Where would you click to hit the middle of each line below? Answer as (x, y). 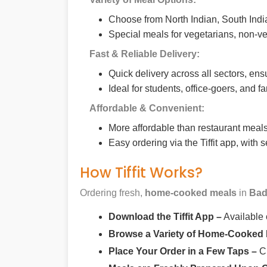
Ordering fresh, (111, 193)
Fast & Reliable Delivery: (145, 54)
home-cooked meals (190, 193)
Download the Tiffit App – (165, 217)
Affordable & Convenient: (147, 108)
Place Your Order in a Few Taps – (183, 252)
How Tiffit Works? (141, 173)
